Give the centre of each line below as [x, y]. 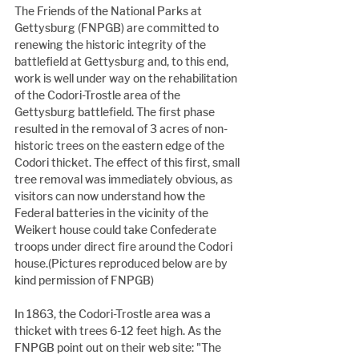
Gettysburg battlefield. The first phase [116, 112]
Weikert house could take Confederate [117, 230]
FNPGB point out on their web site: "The [119, 348]
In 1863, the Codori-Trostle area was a [114, 314]
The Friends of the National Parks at [109, 11]
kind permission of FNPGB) [84, 280]
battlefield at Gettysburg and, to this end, [123, 62]
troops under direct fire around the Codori [125, 247]
